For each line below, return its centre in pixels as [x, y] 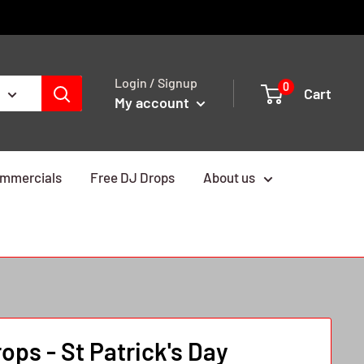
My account [154, 102]
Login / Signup [156, 82]
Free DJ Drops [132, 177]
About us [229, 177]
